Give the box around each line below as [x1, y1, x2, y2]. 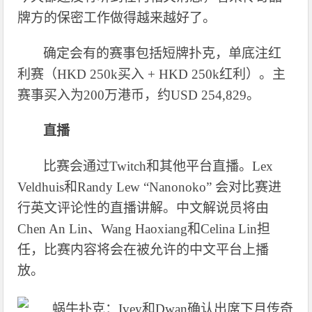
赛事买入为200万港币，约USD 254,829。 [17, 87, 260, 102]
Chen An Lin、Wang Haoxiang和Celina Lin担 [17, 221, 271, 236]
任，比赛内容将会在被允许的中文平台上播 [17, 242, 270, 257]
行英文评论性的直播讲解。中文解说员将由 [17, 200, 270, 215]
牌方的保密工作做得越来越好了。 [17, 10, 217, 25]
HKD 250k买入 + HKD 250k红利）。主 [57, 66, 286, 81]
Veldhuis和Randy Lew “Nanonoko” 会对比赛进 [17, 179, 282, 194]
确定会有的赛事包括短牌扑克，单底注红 [43, 45, 282, 61]
